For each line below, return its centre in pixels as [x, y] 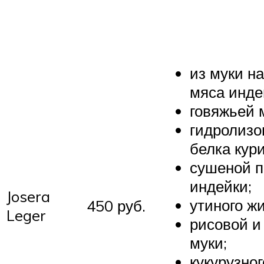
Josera [28, 196]
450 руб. [116, 205]
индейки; [221, 187]
